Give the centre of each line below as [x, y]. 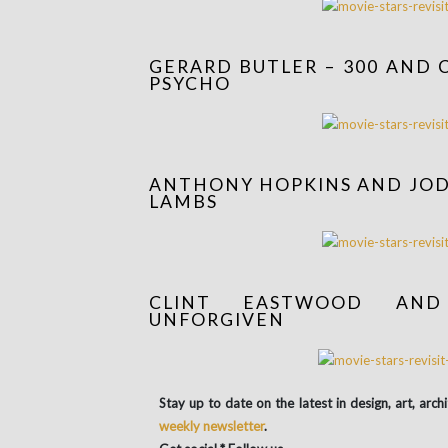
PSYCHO [189, 83]
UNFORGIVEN [216, 320]
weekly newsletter [211, 426]
